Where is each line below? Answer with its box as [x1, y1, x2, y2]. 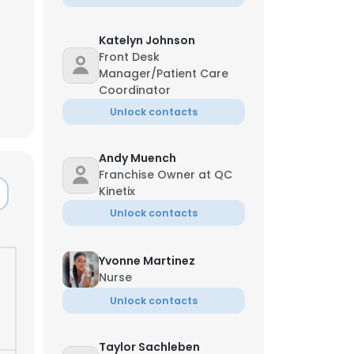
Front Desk [99, 49, 160, 65]
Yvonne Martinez [99, 253, 195, 269]
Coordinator [99, 82, 171, 98]
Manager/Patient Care [99, 66, 228, 81]
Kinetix [99, 183, 135, 199]
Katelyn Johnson [99, 32, 195, 48]
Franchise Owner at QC [99, 167, 232, 183]
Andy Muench [99, 150, 176, 166]
